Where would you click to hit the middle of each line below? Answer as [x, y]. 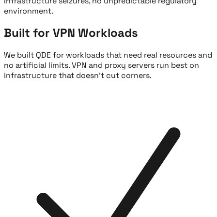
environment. [29, 11]
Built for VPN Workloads [71, 33]
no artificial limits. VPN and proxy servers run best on [101, 65]
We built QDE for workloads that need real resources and [108, 55]
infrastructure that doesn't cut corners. [78, 76]
